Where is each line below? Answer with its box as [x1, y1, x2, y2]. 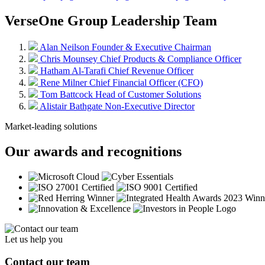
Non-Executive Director [105, 101, 195, 111]
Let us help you [5, 234, 63, 244]
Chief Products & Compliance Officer [100, 53, 241, 64]
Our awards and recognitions [5, 143, 182, 159]
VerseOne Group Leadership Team [5, 12, 217, 28]
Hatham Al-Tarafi [40, 65, 106, 76]
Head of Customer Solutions [95, 89, 201, 99]
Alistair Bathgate [40, 101, 105, 111]
